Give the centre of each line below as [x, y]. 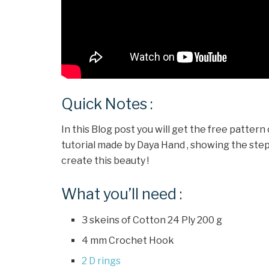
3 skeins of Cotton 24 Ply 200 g [152, 220]
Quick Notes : [107, 104]
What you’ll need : [122, 194]
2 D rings [101, 261]
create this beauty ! [105, 161]
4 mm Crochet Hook [128, 240]
